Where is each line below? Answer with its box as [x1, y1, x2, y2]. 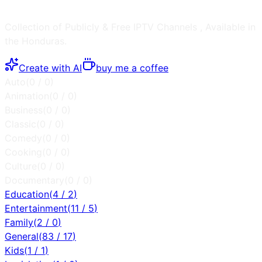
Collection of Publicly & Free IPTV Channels [5, 20, 200, 33]
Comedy [5, 132, 42, 144]
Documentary [5, 174, 64, 186]
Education [5, 188, 49, 200]
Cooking [5, 146, 42, 158]
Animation [5, 89, 49, 102]
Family [5, 216, 33, 228]
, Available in [200, 20, 256, 33]
